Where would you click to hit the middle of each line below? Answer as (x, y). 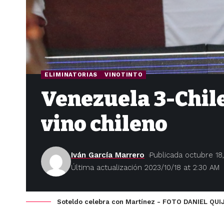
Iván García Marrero (108, 155)
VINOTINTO (124, 75)
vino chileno (104, 124)
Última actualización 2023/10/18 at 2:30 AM (145, 168)
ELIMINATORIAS (71, 75)
